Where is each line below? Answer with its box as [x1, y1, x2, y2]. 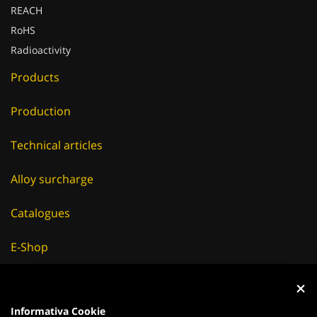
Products [11, 55, 59, 71]
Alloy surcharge [11, 157, 93, 173]
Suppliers [11, 293, 61, 309]
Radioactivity [11, 29, 71, 42]
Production [11, 89, 71, 105]
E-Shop [11, 225, 48, 241]
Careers [11, 259, 52, 275]
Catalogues [11, 191, 70, 207]
